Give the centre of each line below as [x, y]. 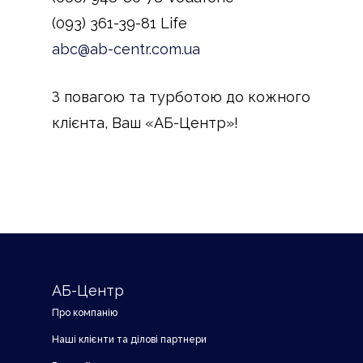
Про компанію [85, 313]
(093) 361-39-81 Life [120, 23]
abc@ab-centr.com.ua [126, 49]
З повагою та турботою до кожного [181, 97]
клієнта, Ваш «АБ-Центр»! [145, 123]
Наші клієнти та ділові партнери [129, 340]
